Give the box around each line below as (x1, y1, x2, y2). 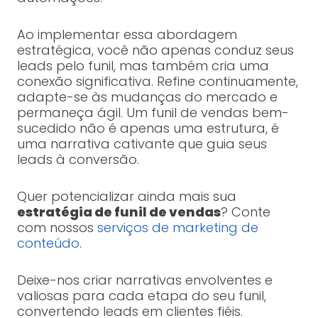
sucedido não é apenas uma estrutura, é (16, 119, 279, 138)
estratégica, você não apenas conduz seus (16, 41, 294, 60)
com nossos (16, 219, 97, 237)
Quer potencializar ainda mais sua (16, 187, 236, 206)
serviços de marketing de (97, 219, 258, 237)
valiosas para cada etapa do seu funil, (16, 287, 266, 305)
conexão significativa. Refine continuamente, (16, 72, 298, 91)
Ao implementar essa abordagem (16, 26, 237, 44)
